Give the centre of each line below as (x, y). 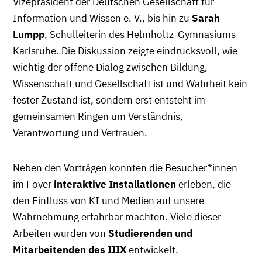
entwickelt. (152, 250)
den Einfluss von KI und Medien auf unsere (108, 201)
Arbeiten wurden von (61, 233)
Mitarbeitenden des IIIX (70, 250)
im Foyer (33, 184)
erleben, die (204, 184)
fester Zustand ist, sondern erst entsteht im (109, 100)
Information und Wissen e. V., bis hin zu (102, 18)
